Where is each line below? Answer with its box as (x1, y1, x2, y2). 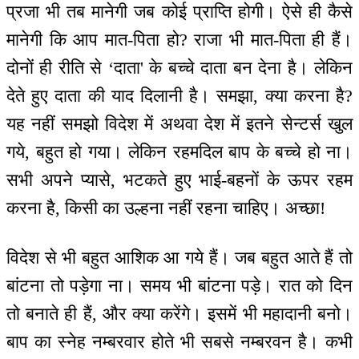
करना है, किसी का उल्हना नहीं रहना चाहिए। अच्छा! (6, 197, 325, 218)
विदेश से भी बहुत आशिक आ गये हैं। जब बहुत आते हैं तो (6, 248, 353, 268)
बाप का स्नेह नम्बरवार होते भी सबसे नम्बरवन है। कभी (6, 332, 353, 353)
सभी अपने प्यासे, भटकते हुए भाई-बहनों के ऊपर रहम (6, 169, 353, 190)
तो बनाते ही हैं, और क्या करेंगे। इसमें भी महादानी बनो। (6, 304, 353, 325)
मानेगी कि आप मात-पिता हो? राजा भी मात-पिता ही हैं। (6, 29, 353, 50)
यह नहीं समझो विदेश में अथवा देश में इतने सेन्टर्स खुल (6, 113, 353, 134)
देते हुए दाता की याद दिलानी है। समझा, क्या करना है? (6, 85, 353, 106)
